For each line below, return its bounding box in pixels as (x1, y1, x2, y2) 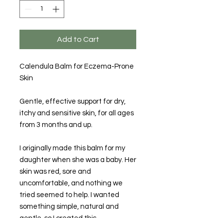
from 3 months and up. (19, 121, 92, 129)
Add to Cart (56, 36, 99, 44)
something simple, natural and (19, 203, 119, 211)
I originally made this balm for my (19, 145, 125, 152)
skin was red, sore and (19, 168, 91, 176)
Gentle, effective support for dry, (19, 98, 126, 106)
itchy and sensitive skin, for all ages (19, 109, 134, 117)
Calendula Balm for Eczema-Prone (19, 63, 134, 71)
